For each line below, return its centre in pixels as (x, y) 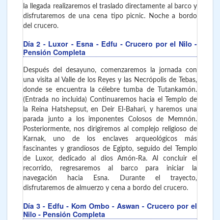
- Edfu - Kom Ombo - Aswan (92, 206)
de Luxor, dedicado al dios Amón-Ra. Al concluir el (110, 159)
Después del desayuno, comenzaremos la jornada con (110, 70)
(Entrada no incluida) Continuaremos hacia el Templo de (110, 100)
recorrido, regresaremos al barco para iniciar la (110, 169)
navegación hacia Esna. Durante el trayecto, (110, 179)
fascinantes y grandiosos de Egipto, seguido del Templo (110, 149)
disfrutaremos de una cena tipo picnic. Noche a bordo (110, 16)
